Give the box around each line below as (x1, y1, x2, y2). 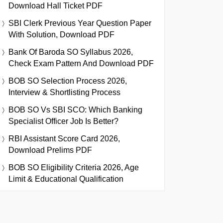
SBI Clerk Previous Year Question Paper (8, 18, 151, 27)
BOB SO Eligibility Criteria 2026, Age (8, 163, 139, 172)
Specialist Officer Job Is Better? (8, 116, 118, 125)
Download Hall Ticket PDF (8, 1, 103, 10)
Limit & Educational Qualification (8, 174, 123, 183)
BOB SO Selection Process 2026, (8, 76, 127, 85)
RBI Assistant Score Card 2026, (8, 134, 120, 143)
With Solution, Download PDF (8, 30, 114, 39)
